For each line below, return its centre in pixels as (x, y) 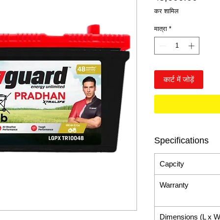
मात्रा (161, 29)
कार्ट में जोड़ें (179, 79)
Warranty (174, 185)
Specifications (181, 141)
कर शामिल (166, 11)
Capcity (172, 164)
